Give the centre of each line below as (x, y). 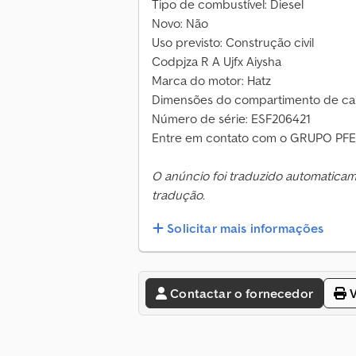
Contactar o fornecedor (242, 294)
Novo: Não (180, 23)
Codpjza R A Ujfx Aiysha (217, 62)
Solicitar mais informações (246, 228)
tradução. (178, 195)
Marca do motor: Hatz (211, 81)
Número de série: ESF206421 (231, 119)
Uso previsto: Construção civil (233, 43)
